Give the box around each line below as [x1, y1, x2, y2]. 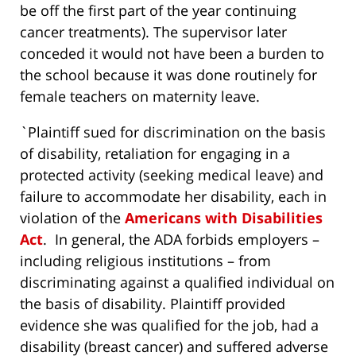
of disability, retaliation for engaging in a [20, 144, 290, 164]
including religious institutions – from [20, 251, 271, 271]
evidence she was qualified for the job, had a [20, 315, 319, 335]
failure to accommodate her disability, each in [20, 187, 327, 207]
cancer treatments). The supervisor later [20, 22, 287, 42]
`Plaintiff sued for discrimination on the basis [20, 122, 326, 142]
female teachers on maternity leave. [20, 87, 260, 106]
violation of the [20, 208, 125, 228]
